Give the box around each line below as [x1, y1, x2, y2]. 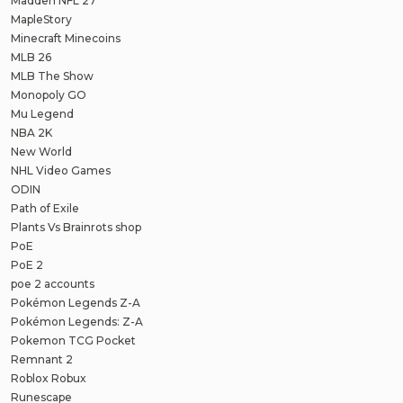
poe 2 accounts [11, 277, 94, 291]
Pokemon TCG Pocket [11, 334, 136, 348]
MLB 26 [11, 50, 51, 65]
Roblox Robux [11, 372, 86, 386]
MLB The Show [11, 69, 94, 84]
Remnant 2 [11, 353, 73, 367]
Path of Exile [11, 201, 79, 216]
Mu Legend [11, 107, 74, 121]
